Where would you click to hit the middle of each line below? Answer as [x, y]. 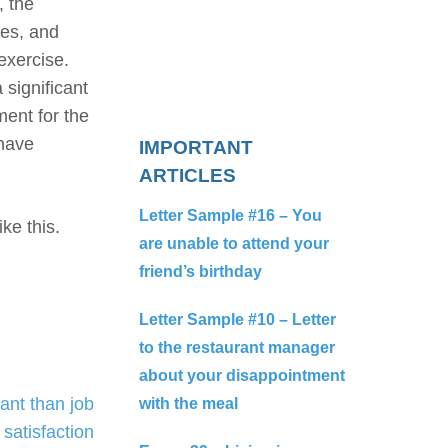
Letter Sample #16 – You [230, 215]
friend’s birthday [200, 271]
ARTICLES [187, 175]
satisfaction [48, 431]
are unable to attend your [233, 243]
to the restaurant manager [236, 347]
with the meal [188, 403]
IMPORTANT [195, 147]
